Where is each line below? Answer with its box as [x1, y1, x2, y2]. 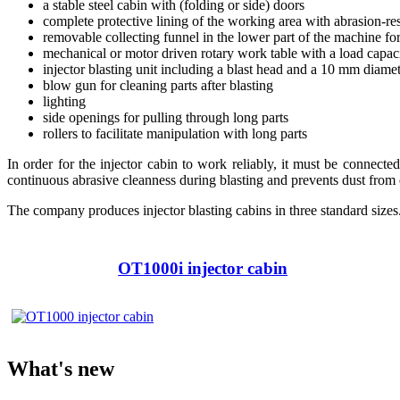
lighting [43, 93, 86, 109]
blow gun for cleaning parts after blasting [43, 77, 273, 93]
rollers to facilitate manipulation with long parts [43, 125, 307, 141]
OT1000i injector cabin [118, 258, 288, 278]
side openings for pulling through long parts [43, 109, 288, 125]
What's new [7, 357, 114, 381]
